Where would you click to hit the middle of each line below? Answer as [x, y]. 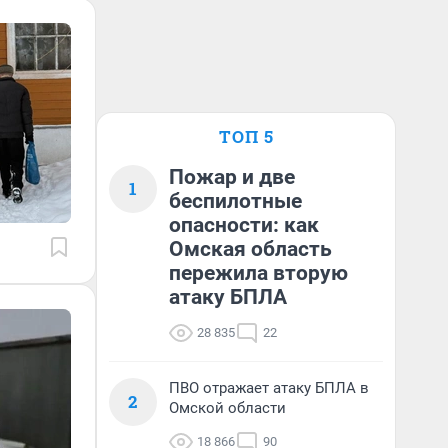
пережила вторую [258, 273]
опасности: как [244, 225]
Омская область [250, 249]
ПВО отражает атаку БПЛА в [269, 388]
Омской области [227, 408]
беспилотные [235, 201]
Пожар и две [232, 177]
